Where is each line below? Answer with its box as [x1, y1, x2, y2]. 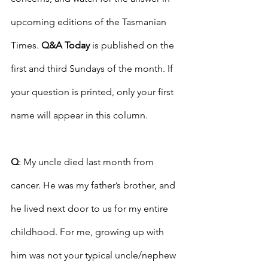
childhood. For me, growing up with [11, 226, 166, 238]
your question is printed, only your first [11, 86, 176, 98]
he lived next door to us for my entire [11, 203, 170, 215]
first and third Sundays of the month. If [11, 63, 175, 75]
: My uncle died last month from [19, 156, 156, 168]
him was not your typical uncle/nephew [11, 249, 178, 261]
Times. [11, 39, 41, 51]
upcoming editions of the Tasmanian [11, 16, 169, 28]
